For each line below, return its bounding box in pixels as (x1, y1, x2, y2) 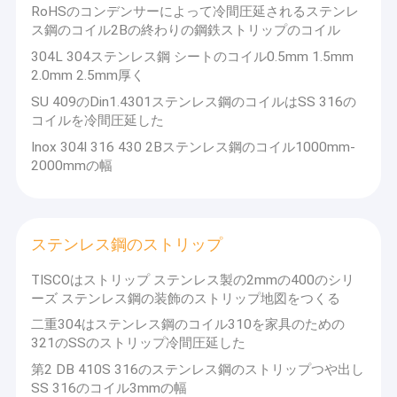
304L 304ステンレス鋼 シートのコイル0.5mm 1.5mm (31, 48, 354, 65)
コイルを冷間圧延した (31, 112, 165, 128)
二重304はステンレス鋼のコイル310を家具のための (31, 316, 346, 333)
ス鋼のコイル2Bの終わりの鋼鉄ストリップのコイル (31, 22, 341, 39)
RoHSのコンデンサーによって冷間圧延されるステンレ (31, 4, 360, 20)
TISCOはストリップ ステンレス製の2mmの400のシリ (31, 271, 355, 288)
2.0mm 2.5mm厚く (31, 66, 145, 83)
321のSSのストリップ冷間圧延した (31, 335, 246, 352)
